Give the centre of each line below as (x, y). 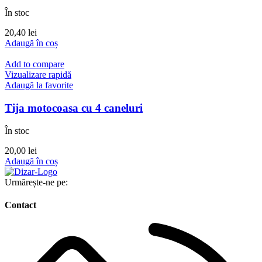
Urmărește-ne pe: (36, 182)
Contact (20, 205)
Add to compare (35, 64)
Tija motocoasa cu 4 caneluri (74, 108)
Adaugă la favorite (39, 85)
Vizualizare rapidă (38, 75)
